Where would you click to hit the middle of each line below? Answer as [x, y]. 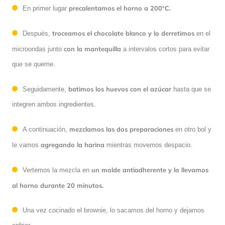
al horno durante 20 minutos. [58, 186]
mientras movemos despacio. [148, 145]
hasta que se [191, 89]
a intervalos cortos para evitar [166, 49]
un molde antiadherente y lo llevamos [150, 170]
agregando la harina [73, 145]
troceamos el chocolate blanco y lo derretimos [122, 33]
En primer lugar [46, 9]
